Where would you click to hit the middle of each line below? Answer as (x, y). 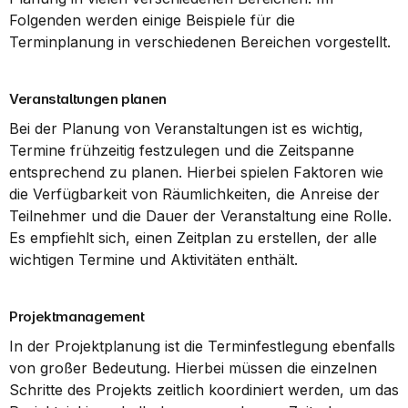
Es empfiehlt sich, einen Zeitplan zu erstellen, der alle (193, 238)
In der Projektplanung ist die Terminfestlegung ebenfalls (202, 346)
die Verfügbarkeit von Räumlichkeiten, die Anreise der (194, 194)
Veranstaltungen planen (88, 99)
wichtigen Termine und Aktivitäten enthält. (153, 260)
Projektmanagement (77, 316)
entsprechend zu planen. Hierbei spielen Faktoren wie (196, 172)
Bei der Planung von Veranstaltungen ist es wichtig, (186, 128)
